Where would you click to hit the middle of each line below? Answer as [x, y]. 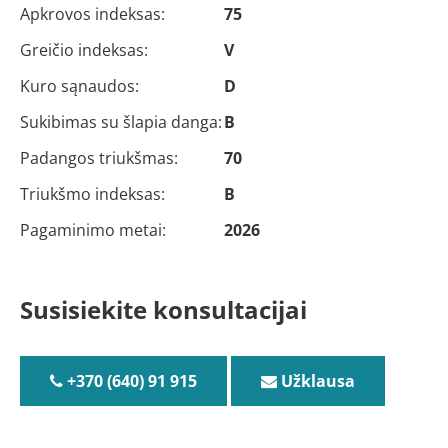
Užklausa [316, 381]
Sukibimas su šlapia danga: [121, 122]
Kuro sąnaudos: [79, 86]
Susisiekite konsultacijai [163, 309]
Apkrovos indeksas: [92, 14]
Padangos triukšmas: [99, 158]
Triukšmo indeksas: [92, 194]
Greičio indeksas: [84, 50]
